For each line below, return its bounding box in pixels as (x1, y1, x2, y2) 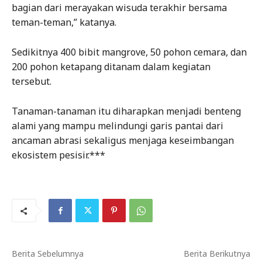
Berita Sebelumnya (12, 247, 84, 259)
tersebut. (12, 74, 51, 88)
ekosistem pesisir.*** (12, 148, 105, 161)
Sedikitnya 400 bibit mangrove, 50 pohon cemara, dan (12, 45, 247, 58)
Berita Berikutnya (183, 247, 250, 259)
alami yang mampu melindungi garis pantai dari (12, 119, 223, 132)
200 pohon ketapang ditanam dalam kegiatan (12, 60, 211, 73)
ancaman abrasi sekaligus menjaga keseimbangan (12, 133, 234, 147)
